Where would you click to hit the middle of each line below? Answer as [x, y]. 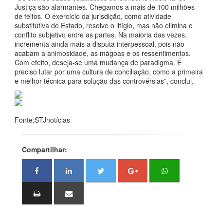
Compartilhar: [45, 149]
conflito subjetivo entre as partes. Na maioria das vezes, [101, 35]
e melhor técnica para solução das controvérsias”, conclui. [104, 81]
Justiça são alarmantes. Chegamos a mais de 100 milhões [105, 7]
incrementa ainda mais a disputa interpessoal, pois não [100, 44]
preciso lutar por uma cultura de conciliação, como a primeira [109, 72]
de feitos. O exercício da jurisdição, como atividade [93, 16]
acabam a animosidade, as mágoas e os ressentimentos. [103, 53]
